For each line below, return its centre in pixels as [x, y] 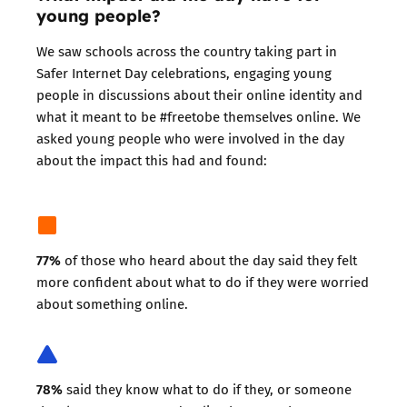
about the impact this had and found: [152, 159]
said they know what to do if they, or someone [207, 388]
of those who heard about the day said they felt [211, 259]
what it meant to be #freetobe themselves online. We [199, 116]
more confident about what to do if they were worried [203, 281]
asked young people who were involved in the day [190, 138]
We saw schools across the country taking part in [187, 50]
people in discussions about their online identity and [199, 94]
